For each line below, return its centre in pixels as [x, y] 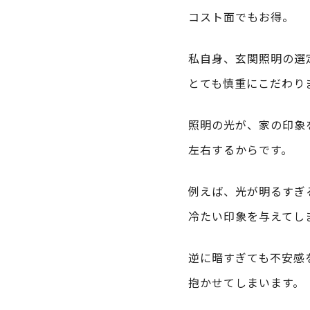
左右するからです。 [242, 150]
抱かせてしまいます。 [248, 283]
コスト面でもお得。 [243, 17]
